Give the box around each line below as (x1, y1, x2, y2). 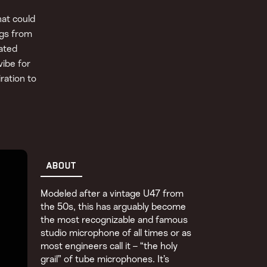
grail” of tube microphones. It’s (41, 254, 170, 265)
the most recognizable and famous (41, 215, 188, 225)
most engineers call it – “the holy (41, 241, 178, 252)
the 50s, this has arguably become (41, 202, 187, 212)
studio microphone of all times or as (41, 228, 192, 238)
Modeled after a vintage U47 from (41, 189, 184, 199)
